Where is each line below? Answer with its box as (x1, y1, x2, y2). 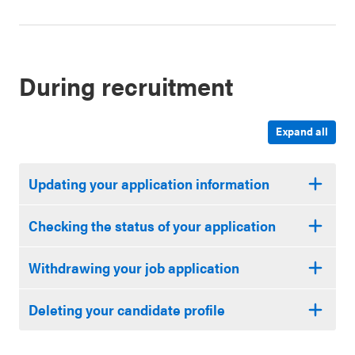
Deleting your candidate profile (29, 300, 225, 319)
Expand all (276, 123, 328, 139)
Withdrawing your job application (29, 258, 239, 277)
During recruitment (19, 67, 233, 103)
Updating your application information (29, 174, 269, 193)
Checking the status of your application (29, 216, 276, 235)
